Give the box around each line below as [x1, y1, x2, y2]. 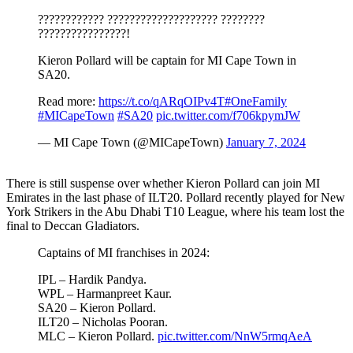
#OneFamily [225, 94, 287, 108]
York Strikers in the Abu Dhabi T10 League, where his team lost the [6, 204, 344, 218]
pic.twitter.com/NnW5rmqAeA [158, 329, 312, 343]
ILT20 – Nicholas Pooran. [38, 314, 168, 329]
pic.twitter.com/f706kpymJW [156, 108, 300, 122]
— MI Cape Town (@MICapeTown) [38, 135, 226, 149]
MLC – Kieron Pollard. [38, 329, 158, 343]
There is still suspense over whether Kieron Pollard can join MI [6, 176, 320, 190]
